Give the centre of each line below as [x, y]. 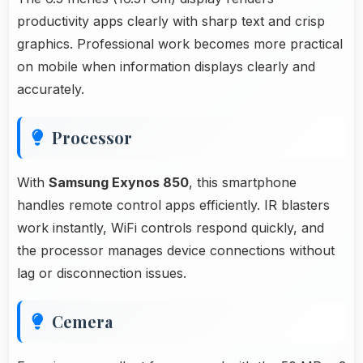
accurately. [51, 89]
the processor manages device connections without [176, 250]
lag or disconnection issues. [102, 273]
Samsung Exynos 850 [119, 182]
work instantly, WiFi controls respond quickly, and [171, 227]
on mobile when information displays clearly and [166, 66]
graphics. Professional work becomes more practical [180, 43]
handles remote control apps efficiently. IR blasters [173, 205]
